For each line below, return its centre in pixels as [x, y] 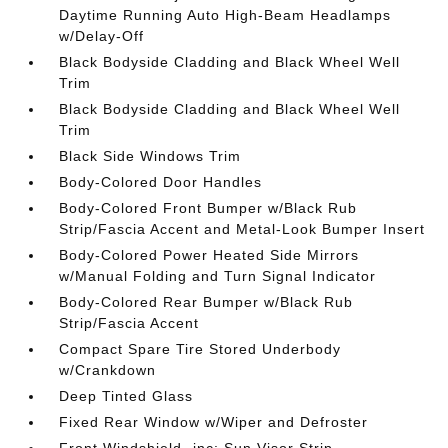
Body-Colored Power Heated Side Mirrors [209, 255]
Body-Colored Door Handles [161, 182]
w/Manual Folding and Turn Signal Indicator [218, 276]
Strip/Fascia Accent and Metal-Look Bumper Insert [242, 229]
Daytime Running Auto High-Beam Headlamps [225, 15]
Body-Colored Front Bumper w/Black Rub [208, 208]
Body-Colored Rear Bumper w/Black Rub [206, 302]
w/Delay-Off [102, 36]
